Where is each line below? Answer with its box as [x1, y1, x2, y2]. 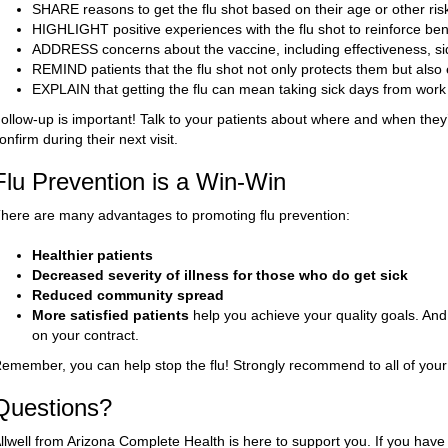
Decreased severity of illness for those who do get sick [32, 266, 409, 283]
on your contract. [32, 326, 140, 343]
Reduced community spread [32, 286, 225, 303]
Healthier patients [32, 246, 154, 263]
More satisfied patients [32, 306, 194, 323]
